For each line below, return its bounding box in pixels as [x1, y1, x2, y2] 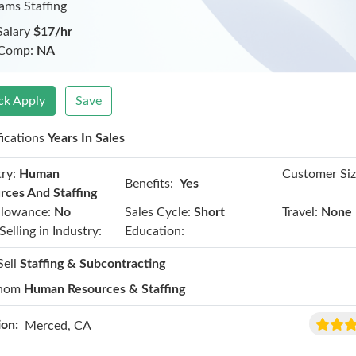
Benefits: [124, 176, 173, 190]
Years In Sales [48, 132, 126, 145]
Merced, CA [25, 319, 92, 332]
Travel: [282, 206, 319, 219]
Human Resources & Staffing [24, 283, 186, 296]
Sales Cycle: [124, 206, 191, 219]
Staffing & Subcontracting [20, 257, 166, 270]
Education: [124, 225, 184, 238]
